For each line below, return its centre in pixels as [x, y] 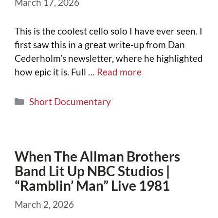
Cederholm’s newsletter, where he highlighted [109, 58]
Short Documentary [70, 102]
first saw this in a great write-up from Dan [100, 44]
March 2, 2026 [44, 204]
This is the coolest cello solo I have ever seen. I [109, 31]
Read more [119, 72]
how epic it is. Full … [56, 72]
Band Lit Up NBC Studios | [92, 171]
